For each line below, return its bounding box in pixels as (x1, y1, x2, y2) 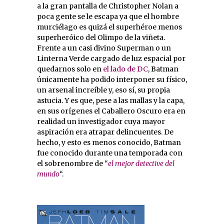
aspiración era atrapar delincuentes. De (37, 127, 173, 137)
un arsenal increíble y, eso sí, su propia (37, 85, 170, 95)
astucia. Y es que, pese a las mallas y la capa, (37, 96, 184, 105)
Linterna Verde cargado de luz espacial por (37, 54, 185, 63)
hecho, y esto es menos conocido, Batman (37, 138, 181, 147)
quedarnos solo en (37, 64, 103, 74)
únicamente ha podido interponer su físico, (37, 75, 187, 84)
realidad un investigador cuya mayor (37, 117, 165, 126)
